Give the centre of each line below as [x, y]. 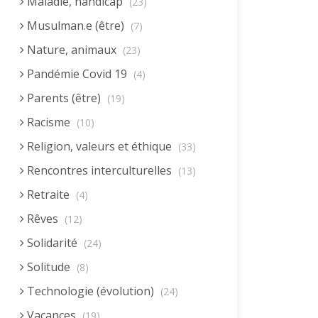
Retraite [48, 194]
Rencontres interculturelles [99, 170]
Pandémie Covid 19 [77, 74]
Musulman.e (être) [76, 26]
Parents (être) [64, 98]
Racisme [49, 122]
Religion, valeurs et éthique [99, 146]
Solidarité [52, 243]
